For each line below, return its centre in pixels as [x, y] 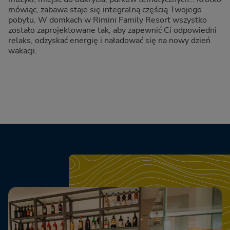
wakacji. [23, 51]
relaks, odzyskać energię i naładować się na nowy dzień [109, 41]
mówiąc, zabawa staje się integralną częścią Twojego [105, 10]
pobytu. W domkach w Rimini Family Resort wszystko [108, 20]
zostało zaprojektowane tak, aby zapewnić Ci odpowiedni [112, 31]
